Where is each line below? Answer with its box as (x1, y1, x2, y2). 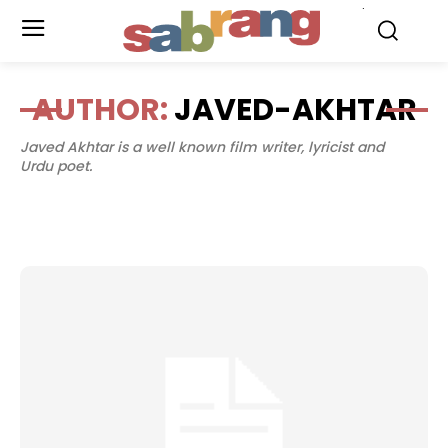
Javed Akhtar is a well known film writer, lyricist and (20, 137, 384, 157)
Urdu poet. (20, 156, 92, 176)
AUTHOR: (31, 89, 174, 131)
